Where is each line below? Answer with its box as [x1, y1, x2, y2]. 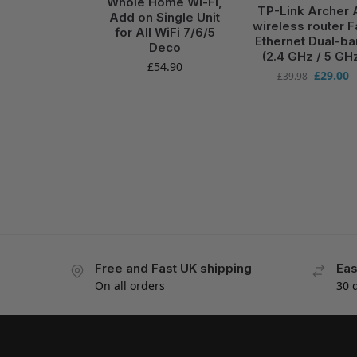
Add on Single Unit [109, 9, 221, 25]
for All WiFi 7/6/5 [114, 24, 215, 40]
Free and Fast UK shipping [95, 260, 252, 276]
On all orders [95, 277, 165, 293]
